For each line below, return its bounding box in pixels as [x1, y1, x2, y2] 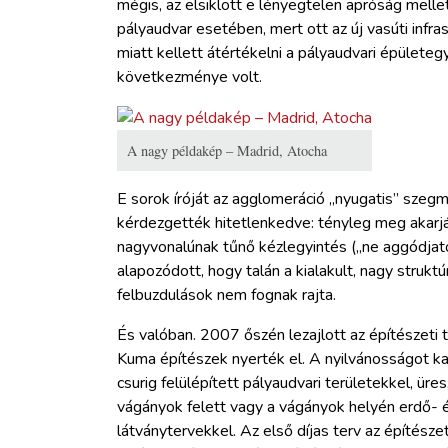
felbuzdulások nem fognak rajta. [117, 284, 336, 307]
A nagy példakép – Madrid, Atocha [127, 141, 327, 161]
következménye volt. [117, 65, 262, 88]
